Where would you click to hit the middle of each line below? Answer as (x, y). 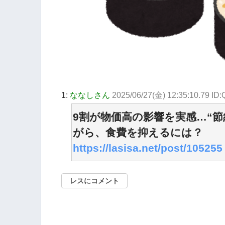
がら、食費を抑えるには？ (138, 132)
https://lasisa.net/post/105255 (148, 148)
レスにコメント (94, 181)
